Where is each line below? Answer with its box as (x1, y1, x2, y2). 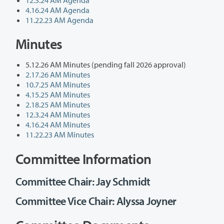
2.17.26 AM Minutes (25, 69, 90, 80)
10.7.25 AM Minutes (25, 79, 90, 90)
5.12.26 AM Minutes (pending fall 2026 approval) (25, 59, 186, 70)
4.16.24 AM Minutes (25, 119, 90, 130)
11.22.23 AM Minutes (25, 129, 94, 140)
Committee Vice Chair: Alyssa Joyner (15, 193, 177, 208)
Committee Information (15, 149, 151, 167)
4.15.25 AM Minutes (25, 89, 90, 100)
